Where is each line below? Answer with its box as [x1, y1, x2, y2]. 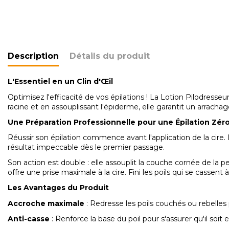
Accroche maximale [8, 198, 84, 208]
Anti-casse [8, 214, 50, 223]
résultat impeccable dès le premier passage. [8, 143, 165, 152]
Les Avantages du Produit [8, 183, 109, 193]
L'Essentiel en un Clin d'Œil [8, 77, 113, 86]
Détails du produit [70, 51, 150, 61]
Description [8, 51, 59, 61]
